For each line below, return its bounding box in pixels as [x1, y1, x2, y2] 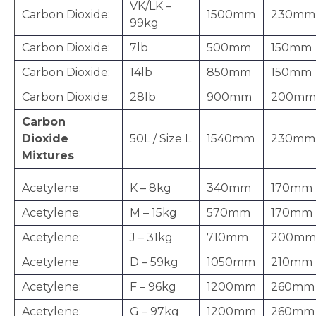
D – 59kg [130, 255, 178, 269]
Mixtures [22, 148, 74, 162]
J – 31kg [130, 230, 173, 244]
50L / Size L [130, 131, 191, 145]
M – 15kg [130, 205, 177, 219]
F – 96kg [130, 279, 176, 293]
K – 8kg [130, 181, 171, 195]
